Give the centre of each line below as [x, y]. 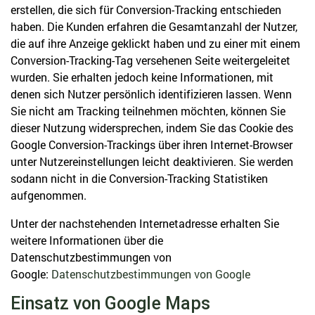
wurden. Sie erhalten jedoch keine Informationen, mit [142, 77]
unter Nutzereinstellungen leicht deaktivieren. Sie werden [152, 161]
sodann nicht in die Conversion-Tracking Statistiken [139, 178]
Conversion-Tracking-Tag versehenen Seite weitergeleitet [150, 60]
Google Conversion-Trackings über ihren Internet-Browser [152, 144]
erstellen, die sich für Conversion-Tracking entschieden [146, 9]
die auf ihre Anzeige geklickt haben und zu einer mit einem [155, 43]
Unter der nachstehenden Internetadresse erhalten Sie [145, 223]
